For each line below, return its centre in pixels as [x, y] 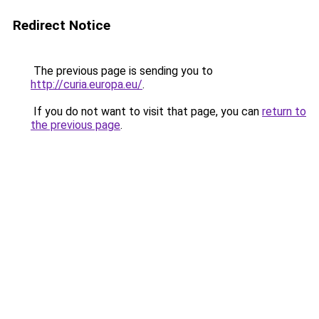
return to [284, 111]
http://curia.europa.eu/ [87, 84]
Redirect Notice [62, 25]
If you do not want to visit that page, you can [146, 111]
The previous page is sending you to [122, 71]
